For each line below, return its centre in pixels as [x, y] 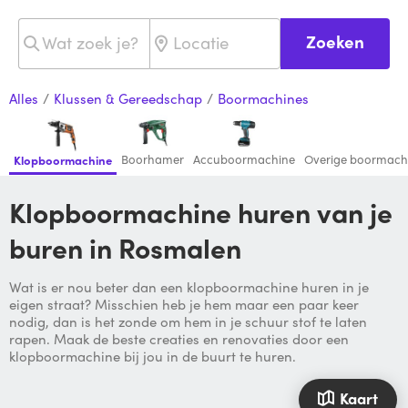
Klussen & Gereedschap [128, 99]
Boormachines [263, 99]
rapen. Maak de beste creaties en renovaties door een [179, 339]
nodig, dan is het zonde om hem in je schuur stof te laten [188, 322]
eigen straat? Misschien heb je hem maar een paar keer [184, 305]
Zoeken [335, 41]
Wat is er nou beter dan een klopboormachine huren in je [189, 287]
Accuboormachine [244, 159]
